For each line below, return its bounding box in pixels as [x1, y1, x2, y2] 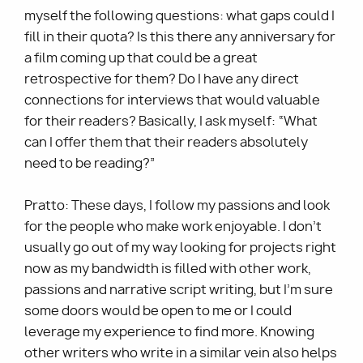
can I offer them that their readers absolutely [24, 134, 308, 152]
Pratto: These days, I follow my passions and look [24, 197, 330, 215]
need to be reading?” [24, 155, 156, 173]
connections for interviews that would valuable [24, 92, 320, 109]
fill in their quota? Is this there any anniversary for [24, 28, 335, 46]
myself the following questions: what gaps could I [24, 7, 335, 25]
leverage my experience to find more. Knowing [24, 323, 314, 341]
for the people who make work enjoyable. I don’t [24, 218, 322, 236]
